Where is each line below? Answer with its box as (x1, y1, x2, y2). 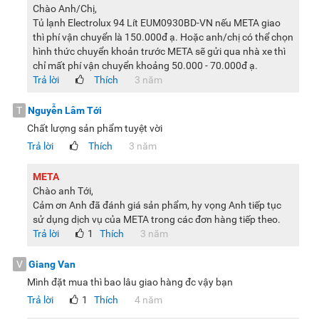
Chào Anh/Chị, (33, 3, 97, 15)
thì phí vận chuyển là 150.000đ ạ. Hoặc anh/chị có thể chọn (33, 31, 293, 43)
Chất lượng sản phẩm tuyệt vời (27, 122, 162, 135)
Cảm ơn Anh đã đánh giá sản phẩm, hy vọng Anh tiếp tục (33, 199, 281, 211)
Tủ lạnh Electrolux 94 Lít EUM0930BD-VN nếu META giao (33, 17, 281, 29)
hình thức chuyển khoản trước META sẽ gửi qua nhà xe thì (33, 46, 286, 58)
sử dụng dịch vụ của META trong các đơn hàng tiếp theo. (33, 214, 281, 226)
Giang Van (28, 258, 75, 271)
